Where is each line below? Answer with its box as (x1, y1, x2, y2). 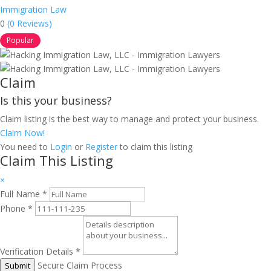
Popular (7, 35, 34, 45)
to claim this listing (117, 141, 192, 152)
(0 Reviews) (7, 18, 52, 29)
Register (85, 141, 117, 152)
